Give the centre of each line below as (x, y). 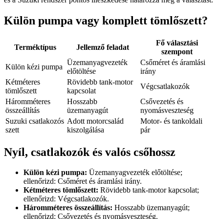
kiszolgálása (86, 130)
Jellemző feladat (103, 47)
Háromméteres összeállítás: (68, 208)
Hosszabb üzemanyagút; (151, 208)
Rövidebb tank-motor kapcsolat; (149, 190)
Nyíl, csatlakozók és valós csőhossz (90, 152)
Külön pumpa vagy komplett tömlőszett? (106, 20)
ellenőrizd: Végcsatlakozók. (66, 199)
